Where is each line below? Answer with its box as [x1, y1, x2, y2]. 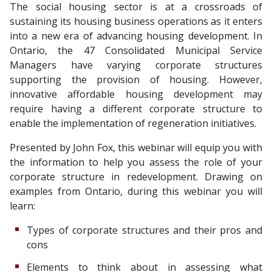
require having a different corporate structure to [10, 101, 262, 115]
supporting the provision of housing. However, [10, 72, 262, 86]
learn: [10, 199, 35, 212]
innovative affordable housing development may [10, 87, 262, 101]
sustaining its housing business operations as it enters [10, 14, 262, 28]
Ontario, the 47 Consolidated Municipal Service [10, 43, 262, 57]
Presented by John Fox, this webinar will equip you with [10, 140, 262, 154]
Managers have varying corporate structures [10, 58, 262, 72]
